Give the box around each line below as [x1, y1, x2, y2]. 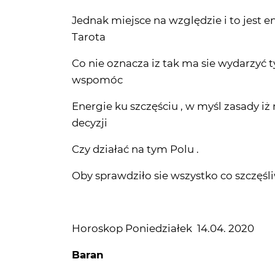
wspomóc [72, 31, 123, 44]
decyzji [72, 74, 107, 87]
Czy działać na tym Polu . [72, 101, 199, 114]
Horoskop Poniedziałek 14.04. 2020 [72, 180, 254, 193]
